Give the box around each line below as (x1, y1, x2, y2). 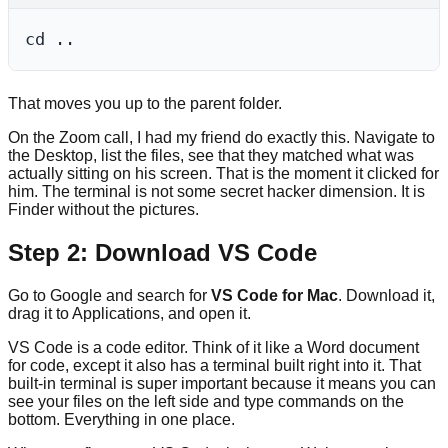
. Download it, (338, 287, 435, 305)
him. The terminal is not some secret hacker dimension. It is (8, 183, 425, 201)
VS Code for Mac (211, 287, 338, 305)
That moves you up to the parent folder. (8, 95, 282, 113)
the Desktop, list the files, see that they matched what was (8, 147, 414, 165)
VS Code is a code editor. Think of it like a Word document (8, 339, 419, 357)
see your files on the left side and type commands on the (8, 393, 404, 411)
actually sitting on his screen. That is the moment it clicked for (8, 165, 439, 183)
